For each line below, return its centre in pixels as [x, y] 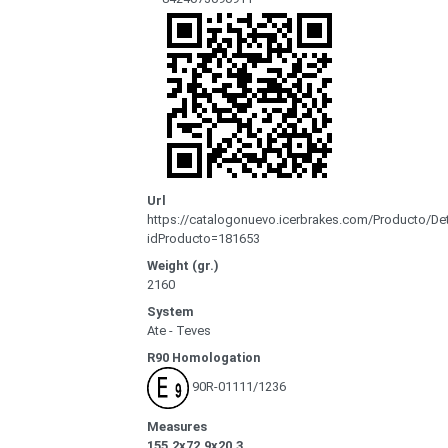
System [170, 312]
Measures [177, 427]
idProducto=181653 [203, 239]
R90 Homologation [203, 358]
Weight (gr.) [183, 266]
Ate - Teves [179, 331]
